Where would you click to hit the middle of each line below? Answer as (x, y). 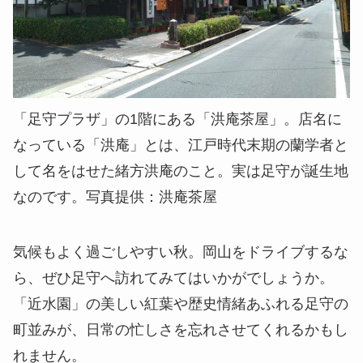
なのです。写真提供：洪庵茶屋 (115, 197)
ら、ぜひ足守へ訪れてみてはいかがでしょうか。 (173, 278)
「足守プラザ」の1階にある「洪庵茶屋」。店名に (177, 120)
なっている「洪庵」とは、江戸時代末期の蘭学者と (181, 145)
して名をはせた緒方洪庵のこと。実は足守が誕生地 (181, 171)
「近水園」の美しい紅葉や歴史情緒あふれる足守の (181, 304)
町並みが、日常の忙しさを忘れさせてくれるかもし (181, 330)
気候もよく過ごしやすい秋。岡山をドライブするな (181, 252)
